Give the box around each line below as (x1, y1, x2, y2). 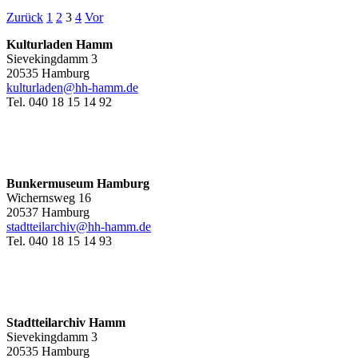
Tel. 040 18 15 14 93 (6, 234, 112, 249)
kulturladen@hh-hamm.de (6, 81, 138, 95)
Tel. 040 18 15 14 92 (6, 95, 112, 109)
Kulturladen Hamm (6, 38, 113, 52)
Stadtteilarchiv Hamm (6, 316, 125, 330)
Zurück (6, 10, 43, 25)
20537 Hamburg (6, 205, 89, 220)
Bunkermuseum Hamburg (6, 177, 149, 191)
